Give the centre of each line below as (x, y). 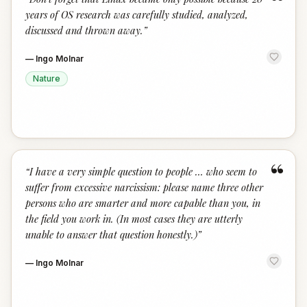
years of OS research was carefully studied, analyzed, (137, 14)
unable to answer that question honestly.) (111, 234)
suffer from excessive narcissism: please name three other (144, 187)
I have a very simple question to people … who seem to (143, 171)
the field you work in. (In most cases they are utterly (134, 219)
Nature (47, 78)
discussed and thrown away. (84, 30)
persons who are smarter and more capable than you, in (143, 203)
